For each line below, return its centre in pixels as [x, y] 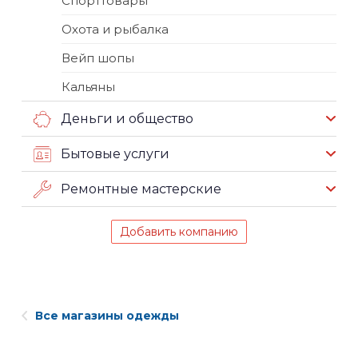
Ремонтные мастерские [141, 189]
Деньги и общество [127, 118]
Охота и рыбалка [115, 29]
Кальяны [88, 87]
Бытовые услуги [115, 153]
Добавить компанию [179, 232]
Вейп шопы [98, 58]
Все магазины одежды [107, 316]
